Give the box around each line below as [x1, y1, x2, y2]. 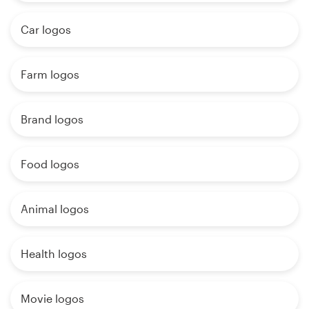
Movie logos [21, 291, 84, 305]
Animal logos [21, 201, 89, 215]
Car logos [21, 22, 71, 36]
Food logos [21, 157, 79, 170]
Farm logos [21, 67, 79, 81]
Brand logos [21, 112, 83, 126]
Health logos [21, 246, 87, 260]
